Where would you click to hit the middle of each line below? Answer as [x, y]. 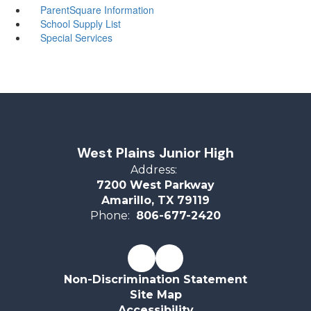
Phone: [110, 215]
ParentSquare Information [97, 9]
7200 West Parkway [155, 185]
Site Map [155, 294]
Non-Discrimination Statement [155, 279]
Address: [154, 169]
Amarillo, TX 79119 [155, 200]
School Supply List [80, 23]
